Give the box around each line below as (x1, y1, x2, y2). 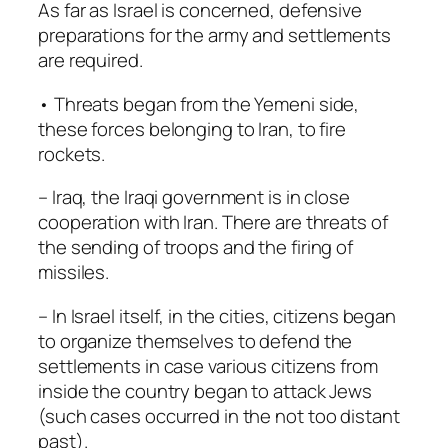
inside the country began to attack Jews (38, 377, 373, 404)
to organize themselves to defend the (38, 327, 353, 354)
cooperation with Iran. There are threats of (38, 209, 388, 236)
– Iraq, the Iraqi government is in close (38, 184, 350, 211)
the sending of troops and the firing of (38, 234, 354, 261)
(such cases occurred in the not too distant (38, 402, 400, 429)
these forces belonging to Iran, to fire (38, 115, 347, 142)
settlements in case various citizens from (38, 352, 378, 379)
